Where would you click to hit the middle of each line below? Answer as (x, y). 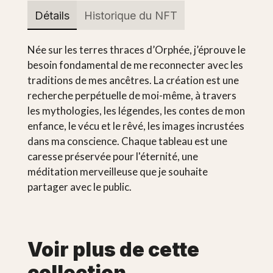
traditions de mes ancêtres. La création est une (133, 80)
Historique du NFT (130, 15)
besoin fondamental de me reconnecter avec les (135, 65)
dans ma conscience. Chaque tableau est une (127, 141)
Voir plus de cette (113, 250)
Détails (52, 15)
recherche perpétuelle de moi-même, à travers (132, 96)
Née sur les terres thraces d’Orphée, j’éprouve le (136, 50)
